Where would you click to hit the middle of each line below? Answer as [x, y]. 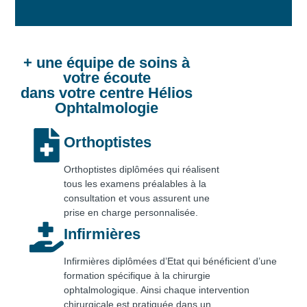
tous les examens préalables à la [135, 183]
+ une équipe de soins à [107, 62]
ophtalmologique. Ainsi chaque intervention [156, 290]
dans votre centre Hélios [107, 93]
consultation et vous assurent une [136, 198]
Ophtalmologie [107, 108]
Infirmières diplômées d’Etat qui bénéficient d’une [170, 261]
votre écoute [107, 77]
